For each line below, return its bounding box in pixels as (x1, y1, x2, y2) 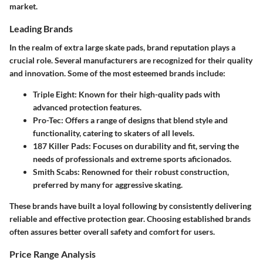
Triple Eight (33, 89, 75, 99)
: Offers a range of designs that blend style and (61, 114, 228, 125)
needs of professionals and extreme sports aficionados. (33, 153, 231, 164)
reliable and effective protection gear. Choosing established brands (9, 213, 251, 224)
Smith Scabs (33, 166, 77, 177)
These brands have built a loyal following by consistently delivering (9, 200, 251, 211)
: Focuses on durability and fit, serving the (89, 140, 239, 151)
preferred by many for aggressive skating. (33, 179, 183, 190)
